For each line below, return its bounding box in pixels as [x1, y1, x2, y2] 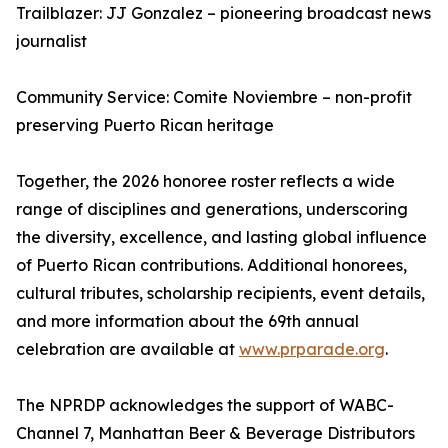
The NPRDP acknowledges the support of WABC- [16, 395, 394, 416]
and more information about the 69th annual [16, 311, 359, 332]
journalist [16, 31, 87, 52]
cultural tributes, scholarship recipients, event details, [16, 283, 425, 304]
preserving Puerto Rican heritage [16, 115, 274, 136]
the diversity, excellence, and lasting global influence [16, 227, 427, 248]
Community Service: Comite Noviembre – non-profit [16, 87, 412, 108]
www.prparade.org [239, 339, 385, 360]
